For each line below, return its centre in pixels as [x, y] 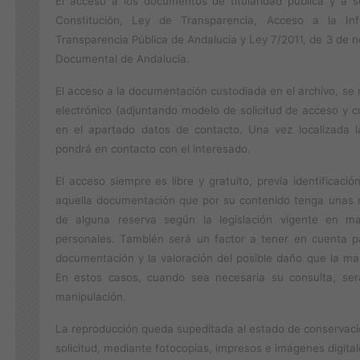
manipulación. [91, 297]
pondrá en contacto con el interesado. [153, 149]
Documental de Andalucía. [123, 59]
